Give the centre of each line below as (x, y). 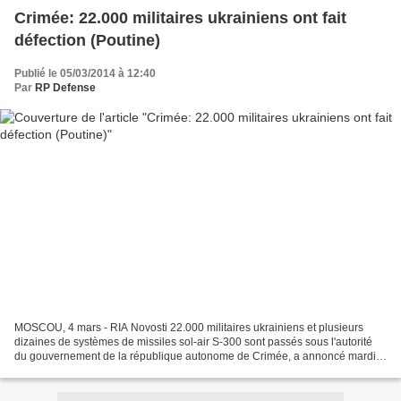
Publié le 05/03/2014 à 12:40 (85, 74)
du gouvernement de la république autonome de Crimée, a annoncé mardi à (200, 356)
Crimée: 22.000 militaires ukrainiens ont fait (180, 18)
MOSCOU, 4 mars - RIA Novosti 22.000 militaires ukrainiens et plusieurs (189, 327)
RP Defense (65, 88)
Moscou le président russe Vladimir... (103, 370)
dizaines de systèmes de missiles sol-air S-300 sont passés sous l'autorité (193, 341)
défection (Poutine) (87, 41)
